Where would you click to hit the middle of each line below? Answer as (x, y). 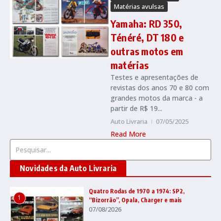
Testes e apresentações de (154, 77)
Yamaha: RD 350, (146, 23)
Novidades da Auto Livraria (68, 168)
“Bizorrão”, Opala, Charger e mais (135, 200)
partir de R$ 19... (136, 108)
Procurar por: (30, 144)
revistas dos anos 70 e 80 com (160, 87)
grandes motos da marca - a (157, 98)
